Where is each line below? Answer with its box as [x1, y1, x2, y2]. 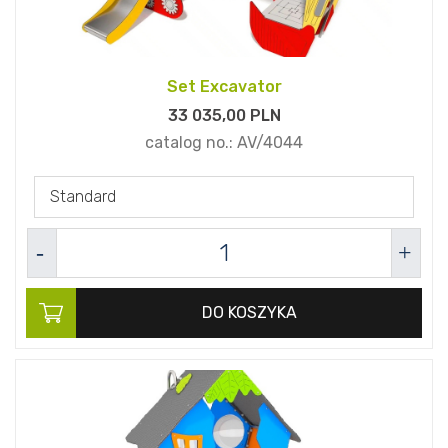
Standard [50, 187, 116, 207]
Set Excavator [166, 77, 282, 97]
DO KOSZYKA [201, 303, 297, 323]
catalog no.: [145, 133, 237, 153]
